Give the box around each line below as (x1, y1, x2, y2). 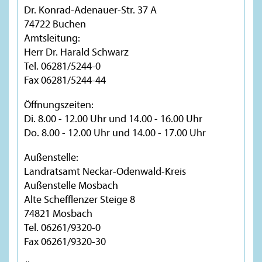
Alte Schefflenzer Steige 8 (24, 192, 135, 206)
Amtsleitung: (24, 30, 80, 44)
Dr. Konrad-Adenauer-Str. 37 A (24, 2, 157, 16)
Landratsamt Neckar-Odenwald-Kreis (24, 164, 186, 178)
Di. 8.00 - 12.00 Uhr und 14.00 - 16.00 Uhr (24, 111, 202, 125)
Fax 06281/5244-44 (24, 73, 106, 87)
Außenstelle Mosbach (24, 178, 118, 192)
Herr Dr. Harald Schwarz (24, 44, 129, 58)
